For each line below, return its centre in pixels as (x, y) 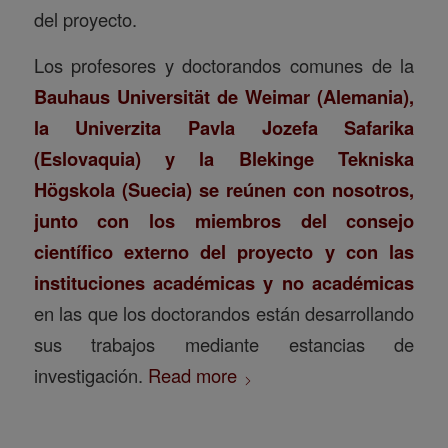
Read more (192, 375)
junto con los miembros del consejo (224, 221)
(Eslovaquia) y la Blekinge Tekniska (224, 159)
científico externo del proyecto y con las (224, 252)
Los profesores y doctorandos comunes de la (224, 65)
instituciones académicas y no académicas (224, 283)
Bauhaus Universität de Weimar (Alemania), (224, 97)
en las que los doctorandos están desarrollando (224, 313)
